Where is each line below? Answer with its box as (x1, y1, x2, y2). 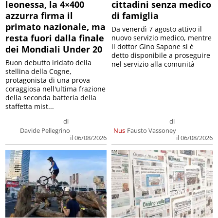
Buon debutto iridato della (5, 58, 92, 68)
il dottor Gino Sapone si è (111, 42, 194, 52)
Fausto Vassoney (127, 126, 176, 135)
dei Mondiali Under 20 (5, 43, 103, 55)
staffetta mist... (5, 102, 54, 111)
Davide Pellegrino (20, 126, 70, 135)
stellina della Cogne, (5, 67, 72, 76)
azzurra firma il (5, 10, 73, 22)
